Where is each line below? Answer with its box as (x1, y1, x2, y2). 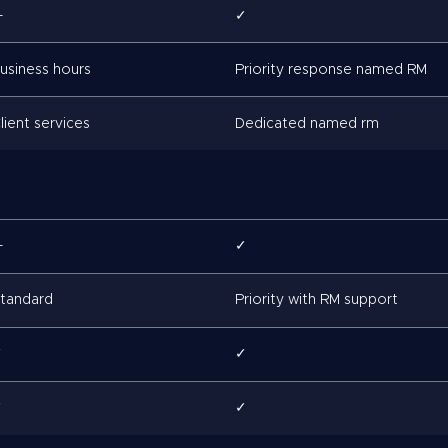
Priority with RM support (235, 293, 398, 307)
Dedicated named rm (235, 116, 379, 131)
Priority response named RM (235, 62, 427, 77)
